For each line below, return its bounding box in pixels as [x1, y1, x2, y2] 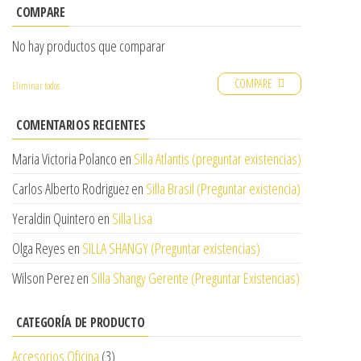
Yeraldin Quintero [12, 208, 95, 228]
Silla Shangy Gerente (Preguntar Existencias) [91, 268, 300, 288]
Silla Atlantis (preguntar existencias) [134, 148, 301, 168]
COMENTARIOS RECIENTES [16, 115, 146, 134]
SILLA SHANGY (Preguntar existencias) [82, 238, 260, 258]
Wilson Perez [12, 268, 74, 288]
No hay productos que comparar [12, 35, 165, 56]
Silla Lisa [112, 208, 152, 228]
